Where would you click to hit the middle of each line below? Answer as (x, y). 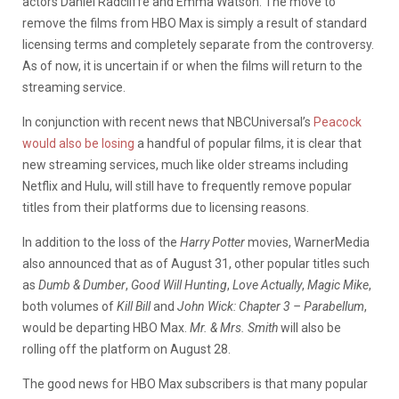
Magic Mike (338, 285)
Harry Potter (212, 242)
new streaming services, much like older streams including (185, 164)
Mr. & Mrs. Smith (234, 327)
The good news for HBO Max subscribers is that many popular (195, 383)
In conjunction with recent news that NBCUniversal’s (168, 122)
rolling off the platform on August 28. (126, 349)
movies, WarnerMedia (307, 242)
